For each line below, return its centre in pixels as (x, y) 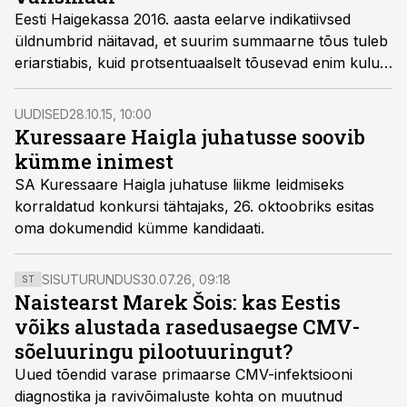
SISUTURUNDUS (91, 279)
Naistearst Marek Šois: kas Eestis (178, 302)
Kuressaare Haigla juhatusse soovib (190, 137)
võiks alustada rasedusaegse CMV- (187, 327)
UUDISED (42, 114)
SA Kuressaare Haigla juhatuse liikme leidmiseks (179, 184)
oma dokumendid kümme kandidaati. (139, 228)
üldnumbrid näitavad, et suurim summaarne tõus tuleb (201, 41)
